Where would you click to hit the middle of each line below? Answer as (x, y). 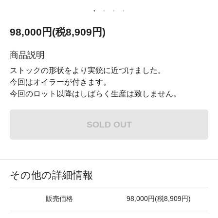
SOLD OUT (109, 124)
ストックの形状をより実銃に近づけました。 (88, 70)
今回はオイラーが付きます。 (60, 82)
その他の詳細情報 (51, 175)
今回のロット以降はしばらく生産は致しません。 (95, 94)
